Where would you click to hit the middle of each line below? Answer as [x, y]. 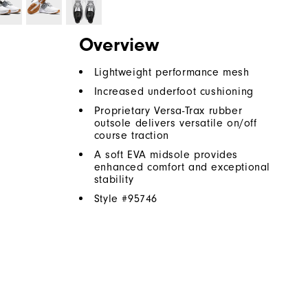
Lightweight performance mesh [172, 73]
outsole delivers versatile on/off [175, 123]
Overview [119, 45]
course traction [131, 136]
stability [114, 180]
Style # [111, 199]
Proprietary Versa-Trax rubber [168, 111]
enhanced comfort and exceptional [182, 167]
